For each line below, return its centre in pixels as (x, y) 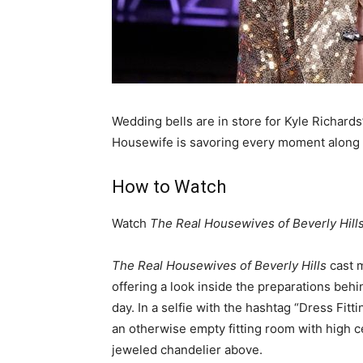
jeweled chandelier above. (189, 350)
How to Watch (169, 187)
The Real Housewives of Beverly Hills (219, 266)
